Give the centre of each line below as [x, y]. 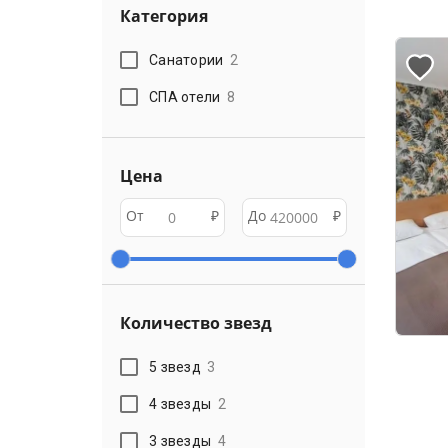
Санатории [186, 59]
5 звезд [175, 366]
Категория [164, 16]
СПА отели [185, 96]
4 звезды [180, 403]
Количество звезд [196, 323]
